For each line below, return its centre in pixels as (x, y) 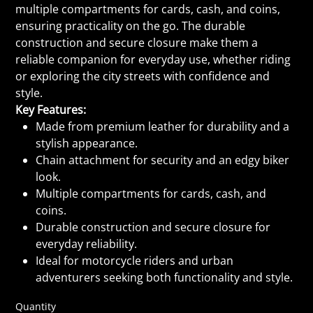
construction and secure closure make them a (137, 42)
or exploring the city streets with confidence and (143, 76)
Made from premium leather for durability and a (163, 126)
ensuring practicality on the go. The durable (131, 26)
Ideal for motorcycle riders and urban (135, 260)
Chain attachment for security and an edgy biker (163, 160)
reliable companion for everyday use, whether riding (153, 59)
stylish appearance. (87, 143)
